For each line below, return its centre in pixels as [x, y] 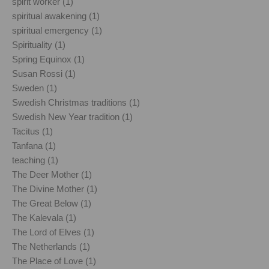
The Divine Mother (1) [55, 189]
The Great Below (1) [52, 203]
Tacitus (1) [32, 131]
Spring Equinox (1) [48, 59]
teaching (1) [35, 160]
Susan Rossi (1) [44, 73]
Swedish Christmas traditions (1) [76, 102]
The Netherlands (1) [51, 246]
